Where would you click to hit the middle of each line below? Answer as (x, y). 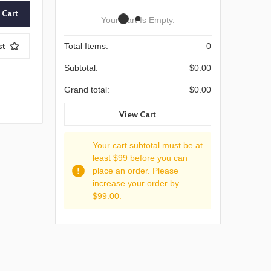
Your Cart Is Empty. (138, 20)
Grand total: (87, 90)
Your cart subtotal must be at (148, 145)
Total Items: (87, 46)
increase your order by (136, 183)
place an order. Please (136, 170)
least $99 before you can (140, 158)
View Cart (138, 114)
